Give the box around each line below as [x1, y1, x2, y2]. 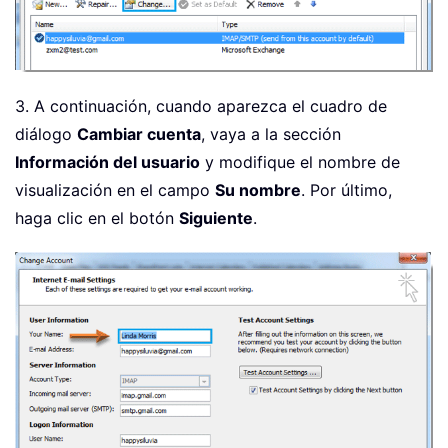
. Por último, [301, 179, 392, 200]
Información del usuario [15, 151, 200, 172]
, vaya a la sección [201, 123, 341, 144]
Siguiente [179, 207, 253, 228]
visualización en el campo [15, 179, 215, 200]
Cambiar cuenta [77, 123, 201, 144]
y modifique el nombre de [200, 151, 400, 172]
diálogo [15, 123, 77, 144]
